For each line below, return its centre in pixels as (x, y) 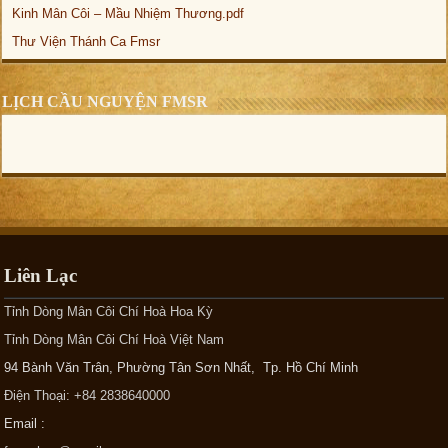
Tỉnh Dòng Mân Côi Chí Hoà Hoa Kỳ (109, 311)
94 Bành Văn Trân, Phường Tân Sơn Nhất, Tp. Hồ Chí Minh (181, 367)
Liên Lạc (41, 275)
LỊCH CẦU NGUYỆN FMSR (105, 101)
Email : (25, 423)
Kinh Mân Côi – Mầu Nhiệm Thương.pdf (128, 13)
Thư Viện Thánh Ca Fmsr (86, 41)
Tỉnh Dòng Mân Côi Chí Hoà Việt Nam (114, 339)
